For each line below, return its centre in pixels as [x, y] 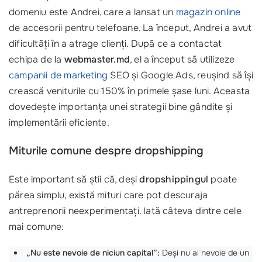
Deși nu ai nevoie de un [206, 253]
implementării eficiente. [59, 123]
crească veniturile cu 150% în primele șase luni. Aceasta [130, 91]
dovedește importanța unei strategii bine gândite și [121, 107]
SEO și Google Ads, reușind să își [181, 75]
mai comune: [37, 227]
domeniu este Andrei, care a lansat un [92, 12]
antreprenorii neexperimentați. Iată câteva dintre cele [125, 211]
